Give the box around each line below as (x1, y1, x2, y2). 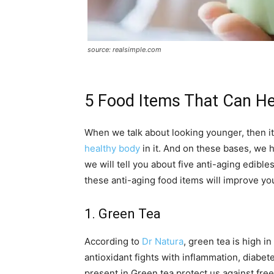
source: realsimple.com (87, 45, 161, 54)
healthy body (84, 143, 140, 155)
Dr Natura (142, 235, 183, 248)
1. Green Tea (84, 206, 161, 222)
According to (84, 235, 142, 248)
